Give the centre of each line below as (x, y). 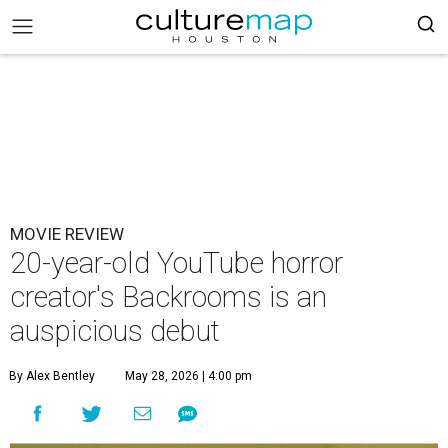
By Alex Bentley (52, 376)
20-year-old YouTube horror (176, 263)
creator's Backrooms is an (168, 297)
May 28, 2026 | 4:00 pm (188, 376)
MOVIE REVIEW (67, 234)
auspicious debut (115, 331)
